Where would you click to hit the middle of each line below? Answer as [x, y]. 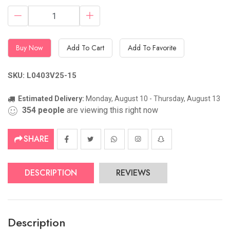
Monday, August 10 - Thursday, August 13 [153, 99]
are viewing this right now [111, 110]
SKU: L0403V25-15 [42, 76]
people [51, 110]
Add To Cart [85, 48]
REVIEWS [133, 173]
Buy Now [30, 48]
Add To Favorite [152, 48]
